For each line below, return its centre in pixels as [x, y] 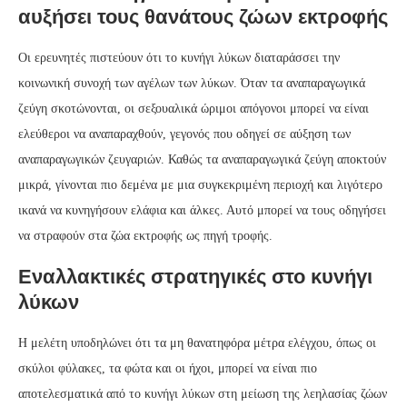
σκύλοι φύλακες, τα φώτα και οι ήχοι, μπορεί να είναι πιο [168, 369]
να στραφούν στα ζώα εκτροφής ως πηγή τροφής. [145, 236]
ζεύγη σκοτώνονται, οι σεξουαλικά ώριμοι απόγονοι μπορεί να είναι [194, 109]
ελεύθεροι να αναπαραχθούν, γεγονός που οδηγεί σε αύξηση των [184, 134]
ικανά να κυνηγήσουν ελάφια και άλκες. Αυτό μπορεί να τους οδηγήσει [202, 211]
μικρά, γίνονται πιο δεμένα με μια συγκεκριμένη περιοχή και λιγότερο [200, 185]
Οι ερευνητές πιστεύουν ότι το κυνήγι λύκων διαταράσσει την [179, 58]
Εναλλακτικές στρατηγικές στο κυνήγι [195, 277]
